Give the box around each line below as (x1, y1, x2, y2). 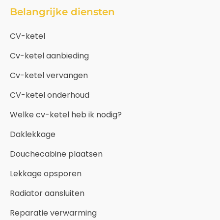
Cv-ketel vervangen (10, 69, 88, 81)
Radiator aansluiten (10, 187, 84, 199)
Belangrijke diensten (10, 5, 115, 18)
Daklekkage (10, 128, 55, 140)
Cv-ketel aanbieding (10, 50, 89, 61)
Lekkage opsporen (10, 167, 82, 179)
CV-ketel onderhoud (10, 89, 89, 101)
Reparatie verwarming (10, 207, 97, 219)
